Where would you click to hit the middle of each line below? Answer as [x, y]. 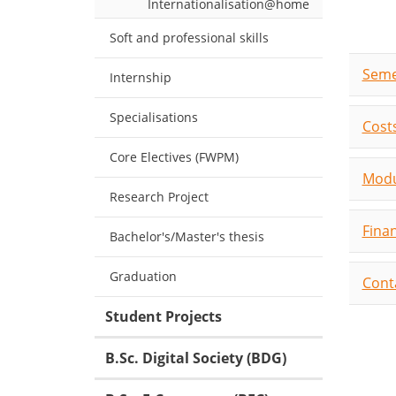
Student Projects [164, 317]
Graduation [143, 277]
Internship [141, 78]
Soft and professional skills [189, 38]
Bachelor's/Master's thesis [187, 237]
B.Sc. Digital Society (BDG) [196, 358]
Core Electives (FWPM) [174, 157]
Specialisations [154, 118]
